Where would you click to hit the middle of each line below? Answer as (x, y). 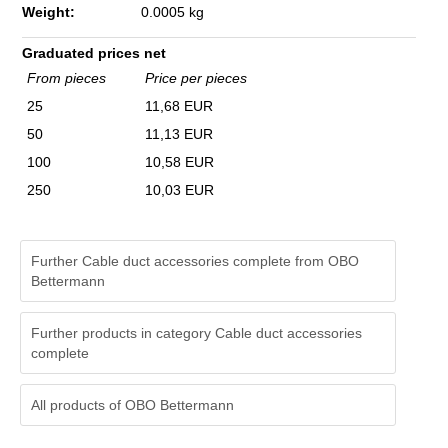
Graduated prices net (94, 53)
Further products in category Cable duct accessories (196, 333)
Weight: (48, 12)
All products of (78, 405)
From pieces (66, 78)
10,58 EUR (179, 162)
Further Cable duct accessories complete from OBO (195, 261)
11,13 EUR (179, 134)
